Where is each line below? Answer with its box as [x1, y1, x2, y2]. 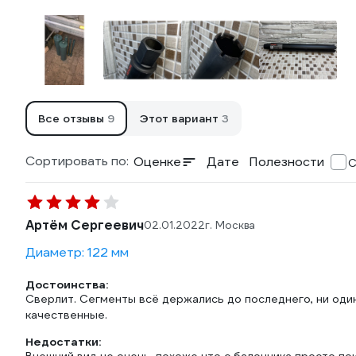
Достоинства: [25, 277, 108, 292]
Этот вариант [140, 111, 222, 126]
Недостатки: [25, 335, 101, 349]
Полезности [249, 153, 324, 170]
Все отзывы [38, 111, 107, 126]
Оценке [133, 153, 181, 170]
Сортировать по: [25, 153, 129, 169]
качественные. [25, 308, 107, 322]
